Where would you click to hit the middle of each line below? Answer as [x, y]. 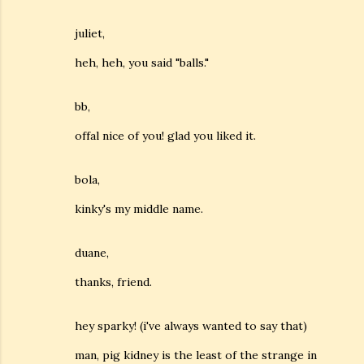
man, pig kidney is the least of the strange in [196, 355]
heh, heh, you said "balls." [142, 63]
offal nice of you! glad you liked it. [165, 136]
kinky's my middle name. [139, 209]
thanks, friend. [113, 282]
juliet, [90, 33]
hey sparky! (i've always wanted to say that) [191, 326]
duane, [92, 253]
